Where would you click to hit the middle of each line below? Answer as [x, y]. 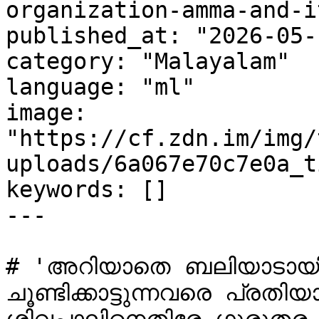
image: [46, 113]
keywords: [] [87, 189]
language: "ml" [100, 87]
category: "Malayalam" [148, 61]
